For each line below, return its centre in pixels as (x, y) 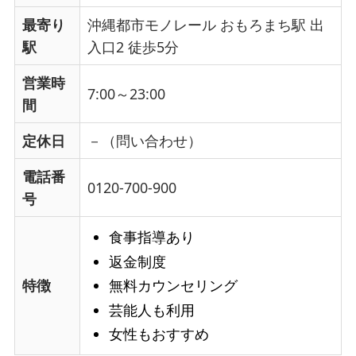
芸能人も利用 (151, 310)
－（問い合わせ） (144, 140)
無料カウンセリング (173, 286)
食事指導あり (151, 237)
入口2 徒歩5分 (133, 46)
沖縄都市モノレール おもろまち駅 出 (205, 24)
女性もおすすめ (159, 334)
